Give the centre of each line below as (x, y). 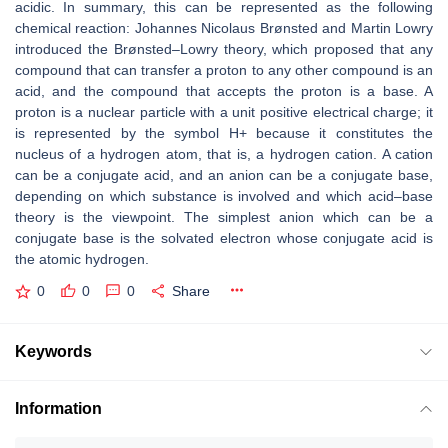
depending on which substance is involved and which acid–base (224, 196)
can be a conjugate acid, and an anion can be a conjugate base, (224, 175)
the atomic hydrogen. (82, 259)
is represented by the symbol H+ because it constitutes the (224, 133)
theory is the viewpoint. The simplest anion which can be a (224, 217)
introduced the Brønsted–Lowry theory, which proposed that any (224, 49)
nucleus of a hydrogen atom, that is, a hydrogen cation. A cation (224, 154)
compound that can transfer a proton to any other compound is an (224, 70)
